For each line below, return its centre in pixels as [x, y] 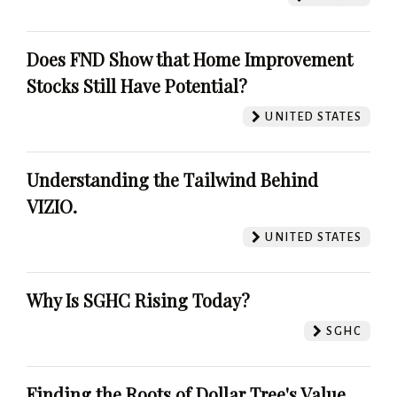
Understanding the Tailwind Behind [172, 179]
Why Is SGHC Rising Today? [138, 300]
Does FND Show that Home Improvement [190, 58]
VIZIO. [52, 206]
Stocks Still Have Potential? [137, 85]
